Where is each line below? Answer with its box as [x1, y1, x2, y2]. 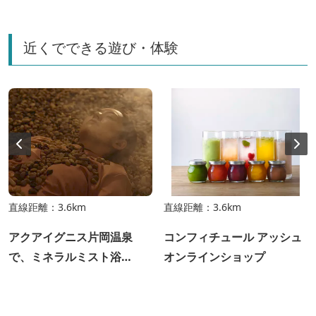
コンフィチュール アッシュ [164, 229, 302, 245]
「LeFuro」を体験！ [8, 268, 115, 284]
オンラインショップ [164, 248, 265, 265]
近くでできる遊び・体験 [23, 37, 178, 57]
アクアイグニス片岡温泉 [8, 229, 133, 245]
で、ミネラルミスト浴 [8, 248, 121, 265]
